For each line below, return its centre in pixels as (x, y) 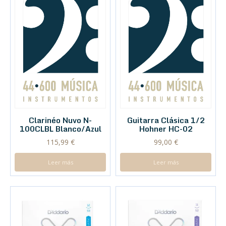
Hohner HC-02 (166, 129)
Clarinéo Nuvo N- (60, 120)
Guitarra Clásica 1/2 (166, 120)
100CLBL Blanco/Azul (60, 129)
